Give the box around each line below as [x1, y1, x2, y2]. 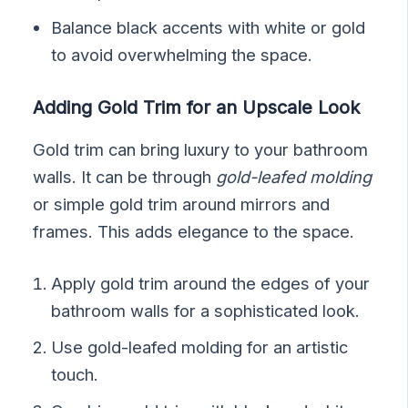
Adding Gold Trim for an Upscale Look [33, 96, 361, 118]
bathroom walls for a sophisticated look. [51, 301, 361, 321]
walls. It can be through [33, 166, 217, 187]
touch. [51, 364, 99, 385]
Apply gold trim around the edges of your [51, 273, 371, 294]
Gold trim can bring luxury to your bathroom [33, 138, 369, 159]
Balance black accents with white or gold [51, 16, 366, 37]
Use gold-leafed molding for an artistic [51, 337, 349, 358]
